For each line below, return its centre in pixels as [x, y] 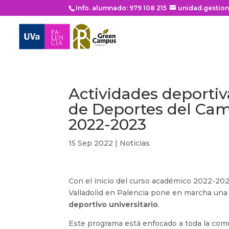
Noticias [135, 143]
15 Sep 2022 [91, 143]
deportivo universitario [113, 204]
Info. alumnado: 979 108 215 [121, 8]
